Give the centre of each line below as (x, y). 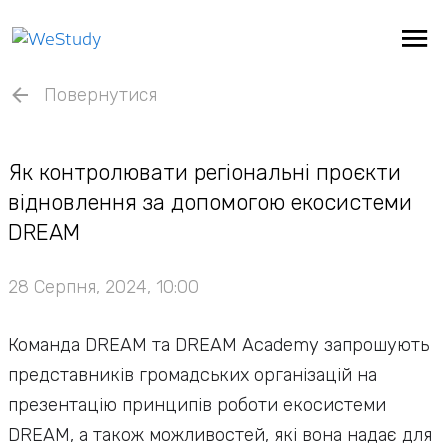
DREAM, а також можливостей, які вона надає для (220, 435)
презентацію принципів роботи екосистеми (197, 405)
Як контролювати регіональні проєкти (204, 172)
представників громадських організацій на (192, 375)
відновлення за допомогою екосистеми (210, 202)
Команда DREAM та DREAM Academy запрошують (218, 345)
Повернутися (100, 95)
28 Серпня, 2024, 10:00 (103, 287)
